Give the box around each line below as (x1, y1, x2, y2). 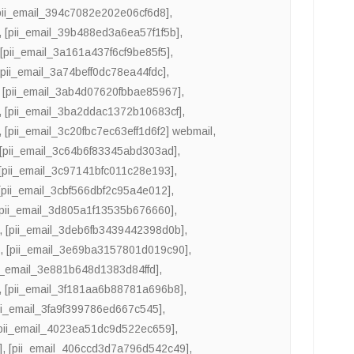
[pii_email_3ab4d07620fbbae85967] (2, 85, 182, 99)
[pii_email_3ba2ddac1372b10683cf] (5, 105, 183, 119)
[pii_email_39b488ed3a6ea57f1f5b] (5, 26, 180, 40)
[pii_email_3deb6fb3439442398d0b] (6, 224, 185, 237)
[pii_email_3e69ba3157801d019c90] (6, 243, 189, 257)
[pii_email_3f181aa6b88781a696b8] (5, 283, 184, 296)
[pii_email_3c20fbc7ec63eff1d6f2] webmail (5, 125, 213, 138)
